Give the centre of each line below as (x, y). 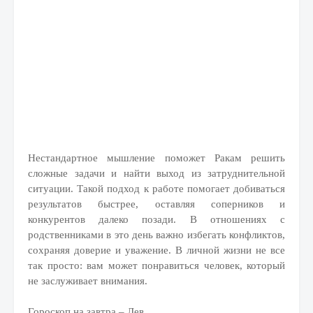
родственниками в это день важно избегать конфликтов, (156, 235)
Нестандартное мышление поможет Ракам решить (156, 158)
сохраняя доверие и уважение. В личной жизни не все (156, 250)
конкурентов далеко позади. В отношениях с (156, 219)
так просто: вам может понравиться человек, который (156, 265)
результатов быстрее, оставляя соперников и (156, 204)
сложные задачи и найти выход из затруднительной (156, 173)
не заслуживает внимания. (88, 281)
